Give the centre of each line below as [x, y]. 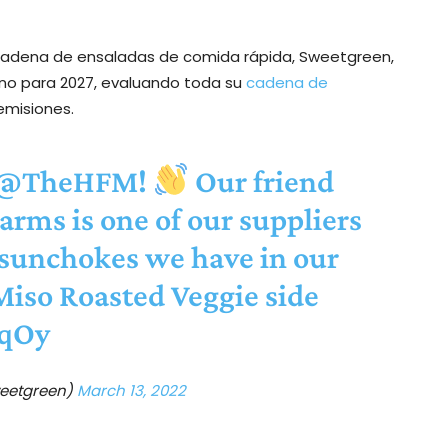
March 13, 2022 [131, 390]
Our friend [262, 180]
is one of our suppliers [213, 218]
